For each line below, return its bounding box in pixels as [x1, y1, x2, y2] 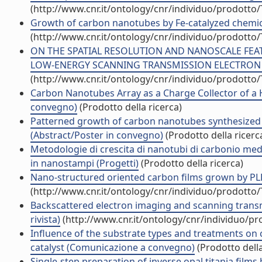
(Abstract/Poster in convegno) [30, 129, 163, 142]
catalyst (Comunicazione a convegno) [30, 241, 195, 254]
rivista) [30, 213, 60, 226]
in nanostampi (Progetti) [30, 157, 139, 170]
